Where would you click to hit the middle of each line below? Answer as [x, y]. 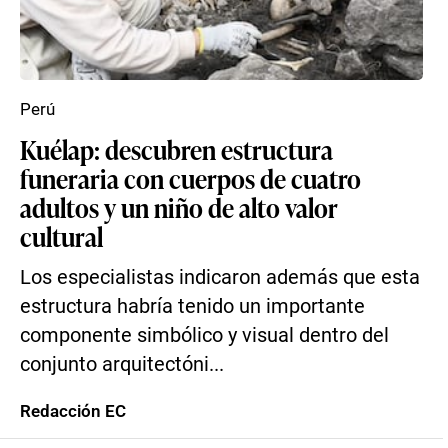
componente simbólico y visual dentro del [204, 335]
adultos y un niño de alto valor [179, 207]
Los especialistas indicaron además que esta [220, 277]
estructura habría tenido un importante [192, 306]
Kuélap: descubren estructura [176, 149]
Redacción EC [73, 411]
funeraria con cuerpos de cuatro [190, 178]
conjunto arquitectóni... [122, 364]
